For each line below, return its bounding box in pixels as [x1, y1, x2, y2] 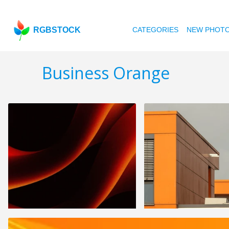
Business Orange [42, 62, 170, 84]
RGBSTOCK [33, 26, 81, 34]
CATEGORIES [132, 26, 179, 34]
